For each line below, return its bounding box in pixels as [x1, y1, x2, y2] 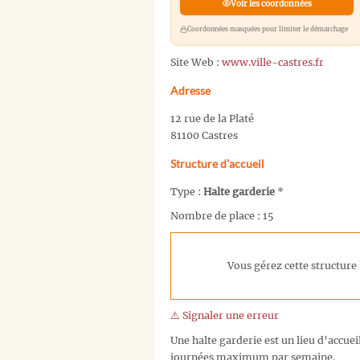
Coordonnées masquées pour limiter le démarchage [186, 24, 348, 33]
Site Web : [170, 55, 222, 68]
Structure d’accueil [170, 156, 264, 170]
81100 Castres [170, 129, 238, 141]
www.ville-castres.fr [222, 55, 324, 68]
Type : [170, 185, 203, 198]
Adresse [170, 83, 211, 97]
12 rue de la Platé [170, 112, 254, 125]
